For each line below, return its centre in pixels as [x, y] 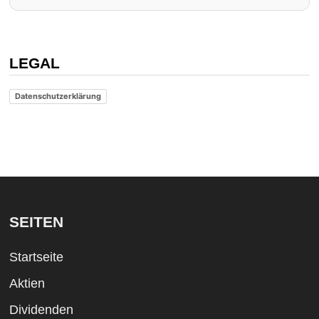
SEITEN [36, 221]
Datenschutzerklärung [58, 96]
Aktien [27, 283]
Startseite [36, 257]
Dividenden [41, 309]
